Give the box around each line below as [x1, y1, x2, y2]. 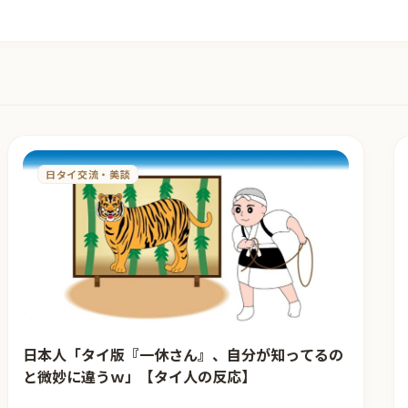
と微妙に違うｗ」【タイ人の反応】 [23, 364, 256, 387]
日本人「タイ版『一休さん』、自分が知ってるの [23, 342, 343, 365]
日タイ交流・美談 [46, 167, 131, 181]
